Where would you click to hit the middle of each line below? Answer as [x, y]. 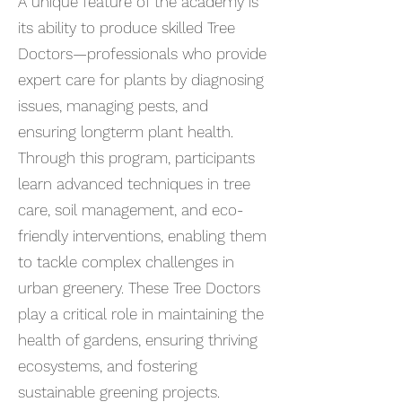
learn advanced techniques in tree [134, 184]
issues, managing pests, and [113, 106]
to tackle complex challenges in [126, 262]
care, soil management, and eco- [131, 210]
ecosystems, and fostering [108, 366]
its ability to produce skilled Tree [127, 28]
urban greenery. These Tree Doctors [139, 288]
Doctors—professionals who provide [142, 54]
